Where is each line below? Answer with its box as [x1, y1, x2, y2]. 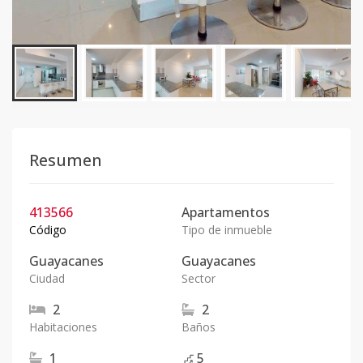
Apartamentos [181, 203, 270, 221]
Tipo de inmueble [181, 222, 272, 237]
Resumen [29, 149, 102, 171]
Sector [181, 271, 216, 286]
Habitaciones [29, 319, 97, 335]
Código [29, 222, 66, 237]
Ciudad [29, 271, 65, 286]
